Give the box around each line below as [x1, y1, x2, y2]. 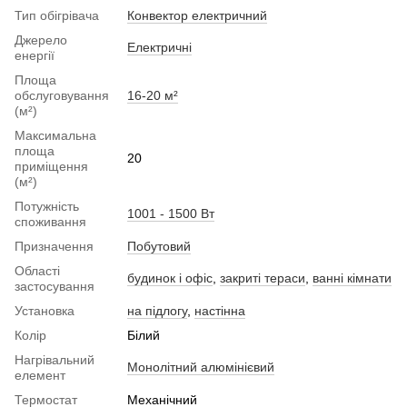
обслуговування [15, 87, 109, 103]
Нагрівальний [15, 352, 94, 367]
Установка [15, 303, 74, 318]
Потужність [15, 198, 79, 213]
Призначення [15, 238, 94, 253]
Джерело [15, 32, 67, 47]
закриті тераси [220, 270, 305, 285]
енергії [15, 47, 55, 63]
